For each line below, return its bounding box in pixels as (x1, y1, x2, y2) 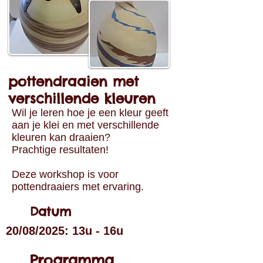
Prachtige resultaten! (12, 144, 109, 156)
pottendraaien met (8, 73, 139, 90)
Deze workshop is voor (12, 168, 119, 180)
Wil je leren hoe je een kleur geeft (12, 107, 168, 119)
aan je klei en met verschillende (12, 119, 159, 131)
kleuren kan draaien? (12, 131, 116, 143)
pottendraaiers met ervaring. (12, 181, 144, 193)
